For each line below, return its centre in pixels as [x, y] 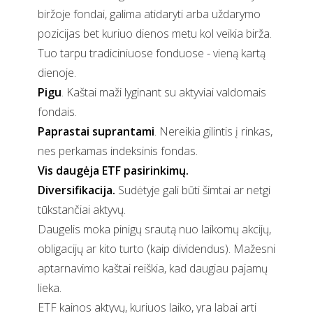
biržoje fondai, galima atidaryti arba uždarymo [149, 14]
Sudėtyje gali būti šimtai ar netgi [193, 190]
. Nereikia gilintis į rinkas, [213, 132]
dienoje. [57, 73]
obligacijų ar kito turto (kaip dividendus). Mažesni [156, 249]
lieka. [50, 288]
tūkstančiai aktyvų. [82, 210]
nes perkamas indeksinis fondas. [118, 151]
